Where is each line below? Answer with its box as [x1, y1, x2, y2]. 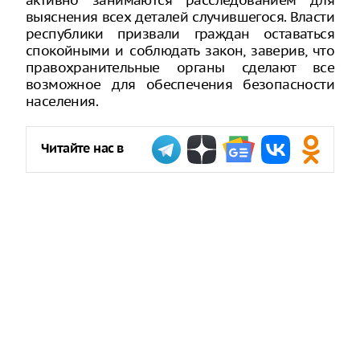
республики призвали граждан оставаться [26, 25, 334, 43]
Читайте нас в [41, 141, 124, 157]
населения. [26, 92, 99, 110]
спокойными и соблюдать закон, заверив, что [26, 42, 334, 59]
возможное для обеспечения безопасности [26, 76, 334, 93]
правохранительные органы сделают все [26, 59, 334, 76]
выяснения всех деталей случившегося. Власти [26, 8, 334, 26]
